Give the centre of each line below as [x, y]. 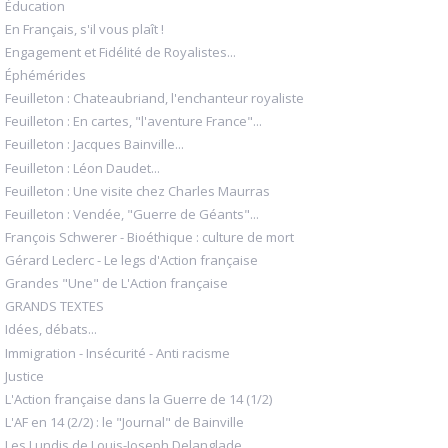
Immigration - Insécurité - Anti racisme [117, 352]
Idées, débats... [51, 329]
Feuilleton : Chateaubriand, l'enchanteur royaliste [154, 98]
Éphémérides [45, 75]
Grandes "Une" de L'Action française [116, 283]
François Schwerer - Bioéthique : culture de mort [149, 236]
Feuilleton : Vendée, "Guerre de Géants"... [132, 213]
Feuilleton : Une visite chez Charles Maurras [137, 190]
